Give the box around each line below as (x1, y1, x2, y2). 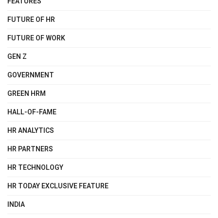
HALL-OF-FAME (7, 107, 56, 117)
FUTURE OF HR (7, 14, 55, 25)
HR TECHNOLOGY (7, 162, 63, 173)
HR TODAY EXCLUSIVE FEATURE (7, 181, 109, 191)
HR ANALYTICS (7, 125, 54, 136)
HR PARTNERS (7, 144, 53, 154)
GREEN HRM (7, 88, 46, 99)
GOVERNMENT (7, 70, 54, 80)
